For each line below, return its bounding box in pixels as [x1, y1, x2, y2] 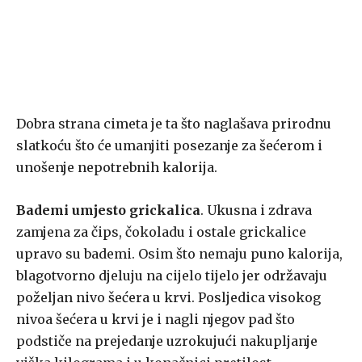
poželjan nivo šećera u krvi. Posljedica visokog [16, 289, 321, 306]
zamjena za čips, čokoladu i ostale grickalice [16, 224, 306, 241]
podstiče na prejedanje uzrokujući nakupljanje [16, 333, 318, 350]
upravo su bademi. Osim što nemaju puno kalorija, [16, 246, 343, 263]
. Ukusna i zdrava [200, 202, 312, 219]
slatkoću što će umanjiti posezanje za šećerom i [16, 137, 322, 154]
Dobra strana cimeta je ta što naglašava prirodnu [16, 116, 331, 133]
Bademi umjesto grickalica [16, 202, 200, 219]
